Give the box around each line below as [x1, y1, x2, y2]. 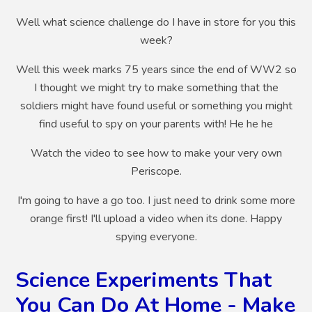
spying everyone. [115, 229, 197, 245]
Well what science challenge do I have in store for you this [16, 15, 296, 31]
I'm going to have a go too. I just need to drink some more [17, 193, 295, 209]
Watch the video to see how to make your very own [30, 146, 282, 162]
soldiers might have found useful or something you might [19, 98, 292, 114]
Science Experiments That [15, 265, 272, 295]
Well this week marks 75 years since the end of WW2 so [15, 62, 297, 78]
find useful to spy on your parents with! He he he [39, 116, 273, 132]
